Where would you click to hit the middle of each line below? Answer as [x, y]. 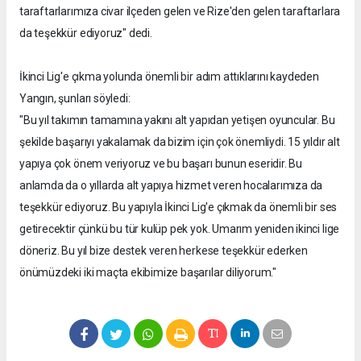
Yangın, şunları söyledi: [75, 99]
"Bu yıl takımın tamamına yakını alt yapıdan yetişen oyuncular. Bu [177, 120]
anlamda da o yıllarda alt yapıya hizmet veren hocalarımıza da [171, 186]
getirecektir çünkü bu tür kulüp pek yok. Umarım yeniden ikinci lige [180, 229]
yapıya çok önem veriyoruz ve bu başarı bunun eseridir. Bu [161, 164]
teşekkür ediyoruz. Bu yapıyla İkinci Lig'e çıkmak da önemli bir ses [178, 207]
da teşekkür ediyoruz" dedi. [86, 33]
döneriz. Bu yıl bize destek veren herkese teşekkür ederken [164, 251]
